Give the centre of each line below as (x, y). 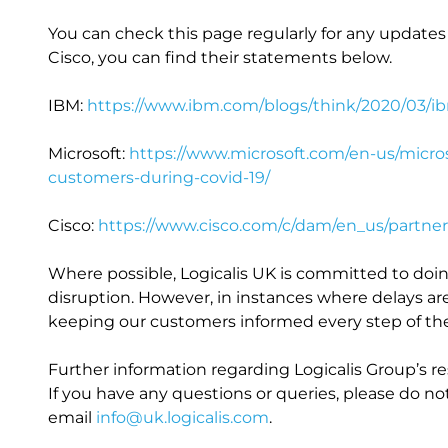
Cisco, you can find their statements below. (220, 57)
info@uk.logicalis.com (182, 417)
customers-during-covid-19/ (159, 177)
